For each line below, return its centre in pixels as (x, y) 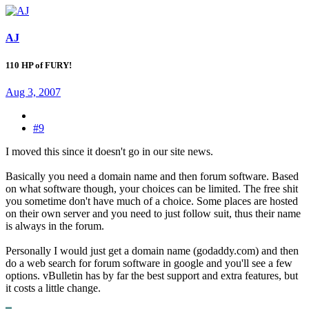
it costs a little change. (53, 288)
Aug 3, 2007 (33, 92)
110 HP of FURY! (39, 65)
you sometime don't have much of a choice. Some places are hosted (152, 201)
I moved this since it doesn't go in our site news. (109, 151)
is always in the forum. (55, 226)
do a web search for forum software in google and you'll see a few (149, 263)
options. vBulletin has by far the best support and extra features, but (152, 275)
